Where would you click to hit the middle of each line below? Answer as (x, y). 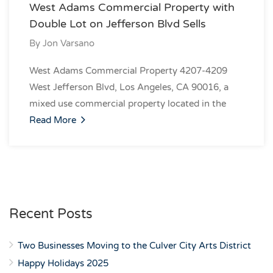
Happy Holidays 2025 (63, 263)
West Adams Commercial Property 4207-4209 (128, 71)
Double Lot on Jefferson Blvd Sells (118, 24)
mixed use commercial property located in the (128, 104)
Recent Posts (51, 214)
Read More (54, 120)
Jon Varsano (69, 43)
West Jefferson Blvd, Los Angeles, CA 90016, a (129, 87)
